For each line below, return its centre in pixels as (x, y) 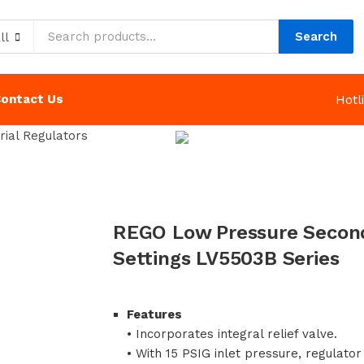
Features (154, 315)
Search (316, 37)
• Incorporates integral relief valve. (232, 334)
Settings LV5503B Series (226, 259)
